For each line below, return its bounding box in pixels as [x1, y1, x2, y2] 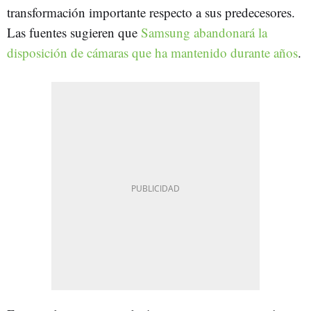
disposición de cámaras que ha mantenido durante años [7, 43, 298, 61]
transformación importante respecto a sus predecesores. [7, 3, 295, 21]
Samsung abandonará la [141, 23, 267, 41]
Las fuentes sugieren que [7, 23, 141, 41]
